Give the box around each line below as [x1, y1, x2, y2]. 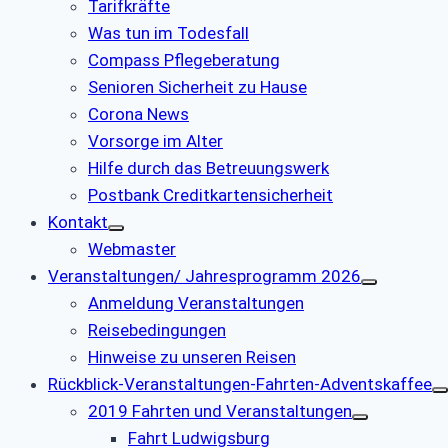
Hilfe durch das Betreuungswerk [88, 158, 329, 179]
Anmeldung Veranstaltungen [88, 293, 304, 314]
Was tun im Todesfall [88, 23, 249, 44]
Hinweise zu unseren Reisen [88, 347, 296, 368]
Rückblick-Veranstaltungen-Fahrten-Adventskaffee [48, 374, 432, 395]
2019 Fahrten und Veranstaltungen [88, 401, 352, 422]
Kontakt [48, 212, 108, 233]
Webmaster [88, 239, 176, 260]
